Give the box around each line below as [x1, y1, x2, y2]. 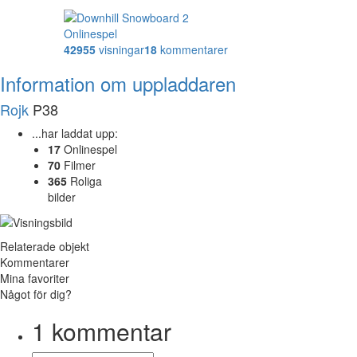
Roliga [67, 172, 102, 189]
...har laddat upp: [32, 124, 118, 141]
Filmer [61, 156, 96, 173]
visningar [96, 41, 144, 57]
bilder [48, 188, 76, 205]
